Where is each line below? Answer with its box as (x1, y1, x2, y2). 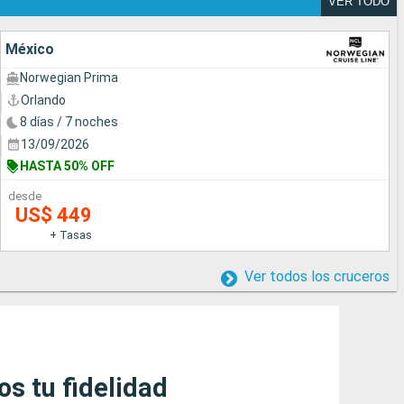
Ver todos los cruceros (244, 267, 390, 285)
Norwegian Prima (20, 70, 118, 86)
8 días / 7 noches (20, 115, 118, 130)
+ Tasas (50, 227, 92, 242)
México (5, 41, 54, 59)
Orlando (21, 92, 66, 107)
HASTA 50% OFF (20, 159, 115, 174)
